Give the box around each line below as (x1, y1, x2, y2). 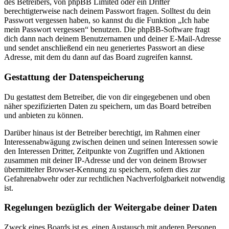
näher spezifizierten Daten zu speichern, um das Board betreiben (4, 101, 211, 110)
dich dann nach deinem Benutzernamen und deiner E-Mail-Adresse (4, 34, 221, 43)
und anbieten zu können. (4, 110, 83, 120)
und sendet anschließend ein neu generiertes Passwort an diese (4, 43, 204, 53)
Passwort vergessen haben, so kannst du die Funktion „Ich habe (4, 16, 209, 25)
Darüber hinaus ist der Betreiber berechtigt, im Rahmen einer (4, 128, 200, 137)
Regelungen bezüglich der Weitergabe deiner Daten (4, 202, 217, 213)
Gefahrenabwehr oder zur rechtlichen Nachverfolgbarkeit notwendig (4, 174, 225, 183)
